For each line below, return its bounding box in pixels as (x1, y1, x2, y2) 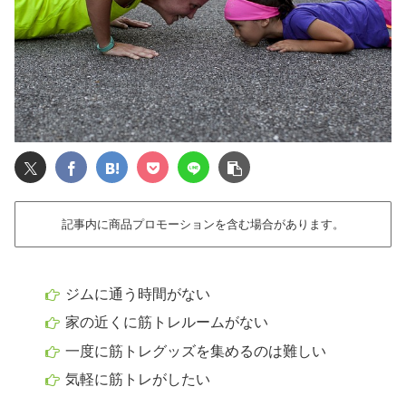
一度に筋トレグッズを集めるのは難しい (65, 343, 327, 359)
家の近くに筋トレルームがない (65, 314, 269, 331)
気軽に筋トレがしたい (65, 371, 211, 387)
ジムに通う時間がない (65, 286, 211, 303)
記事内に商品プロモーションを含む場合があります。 (62, 217, 344, 232)
